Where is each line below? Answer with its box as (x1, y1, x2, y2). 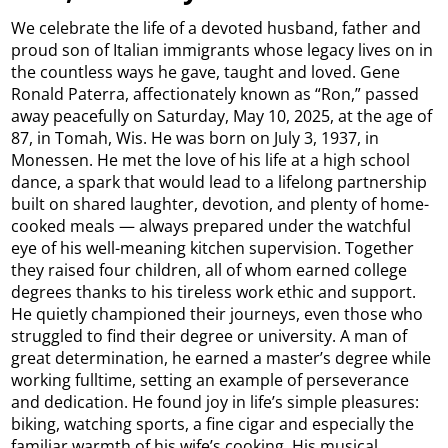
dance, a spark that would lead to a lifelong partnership (11, 170, 428, 193)
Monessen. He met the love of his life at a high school (11, 148, 411, 171)
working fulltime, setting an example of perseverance (11, 368, 410, 391)
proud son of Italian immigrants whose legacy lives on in (11, 38, 434, 61)
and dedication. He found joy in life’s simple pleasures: (11, 390, 420, 413)
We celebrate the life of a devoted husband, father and (11, 16, 422, 39)
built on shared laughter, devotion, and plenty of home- (11, 192, 430, 215)
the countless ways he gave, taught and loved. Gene (11, 60, 401, 83)
